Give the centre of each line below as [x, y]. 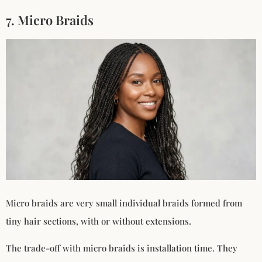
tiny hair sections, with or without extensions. [99, 221]
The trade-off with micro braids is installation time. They [122, 248]
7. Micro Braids [50, 20]
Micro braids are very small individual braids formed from [124, 203]
